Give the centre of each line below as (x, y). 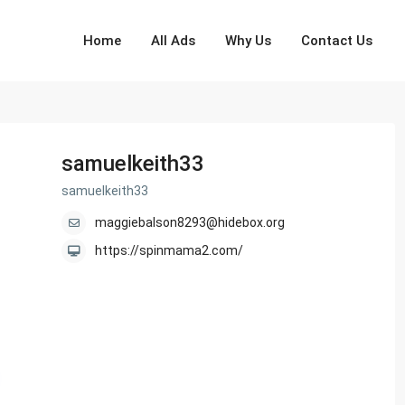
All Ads (174, 41)
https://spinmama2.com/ (169, 251)
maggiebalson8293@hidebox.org (190, 223)
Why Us (249, 41)
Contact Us (337, 41)
